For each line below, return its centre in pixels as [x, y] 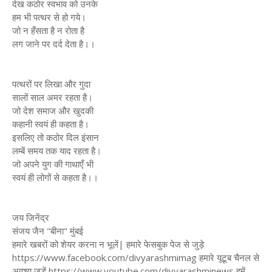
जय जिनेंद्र [31, 217]
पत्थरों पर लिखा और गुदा [51, 84]
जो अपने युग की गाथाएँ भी [53, 164]
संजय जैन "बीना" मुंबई [48, 231]
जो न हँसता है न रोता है [48, 30]
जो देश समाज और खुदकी [53, 110]
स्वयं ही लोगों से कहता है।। [55, 177]
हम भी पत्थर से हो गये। [49, 17]
